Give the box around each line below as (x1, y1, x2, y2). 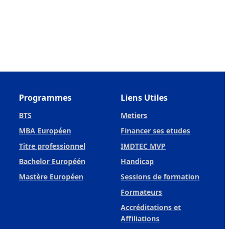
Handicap (121, 156, 154, 166)
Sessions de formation (121, 171, 200, 181)
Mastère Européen (18, 171, 83, 181)
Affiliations (121, 213, 160, 223)
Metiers (121, 110, 148, 120)
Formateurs (121, 187, 163, 197)
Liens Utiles (121, 91, 168, 103)
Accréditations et (121, 202, 181, 212)
